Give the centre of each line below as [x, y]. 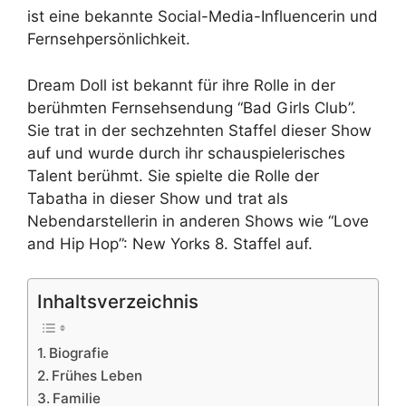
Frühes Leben [97, 376]
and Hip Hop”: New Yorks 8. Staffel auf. [170, 243]
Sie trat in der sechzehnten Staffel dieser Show [199, 130]
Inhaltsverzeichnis [118, 302]
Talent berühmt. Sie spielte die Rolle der [173, 175]
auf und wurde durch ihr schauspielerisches [186, 153]
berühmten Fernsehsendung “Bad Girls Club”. [192, 107]
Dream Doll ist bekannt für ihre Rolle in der [181, 85]
